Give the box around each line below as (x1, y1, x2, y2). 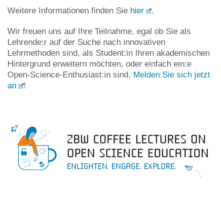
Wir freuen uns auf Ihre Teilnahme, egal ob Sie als (7, 26, 191, 36)
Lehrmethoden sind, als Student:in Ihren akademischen (7, 48, 210, 58)
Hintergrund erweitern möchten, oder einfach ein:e (7, 59, 191, 69)
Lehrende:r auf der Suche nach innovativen (7, 37, 165, 47)
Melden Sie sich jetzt (133, 70, 210, 79)
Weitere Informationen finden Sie (7, 5, 130, 15)
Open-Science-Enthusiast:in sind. (7, 70, 133, 79)
